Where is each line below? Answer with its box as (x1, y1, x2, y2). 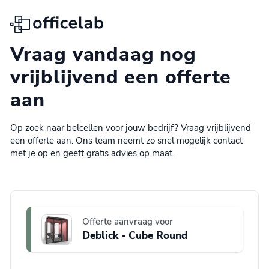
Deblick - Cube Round (82, 229, 187, 243)
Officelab (10, 15, 52, 29)
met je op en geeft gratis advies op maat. (10, 147, 174, 160)
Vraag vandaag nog (10, 41, 196, 68)
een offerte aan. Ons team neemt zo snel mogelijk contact (10, 134, 243, 147)
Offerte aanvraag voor (82, 216, 173, 228)
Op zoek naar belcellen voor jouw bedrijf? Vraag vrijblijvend (10, 122, 251, 134)
